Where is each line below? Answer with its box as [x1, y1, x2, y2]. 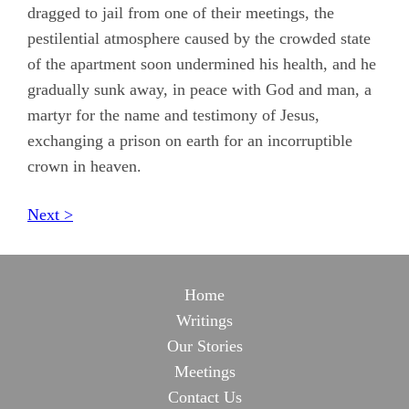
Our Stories [166, 336, 243, 355]
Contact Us [167, 387, 242, 406]
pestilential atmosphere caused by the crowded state [27, 28, 371, 47]
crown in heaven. [27, 156, 142, 175]
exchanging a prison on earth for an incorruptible [27, 131, 352, 150]
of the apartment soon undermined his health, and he [27, 54, 376, 73]
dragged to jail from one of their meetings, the [27, 3, 334, 22]
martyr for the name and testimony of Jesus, [27, 105, 320, 124]
